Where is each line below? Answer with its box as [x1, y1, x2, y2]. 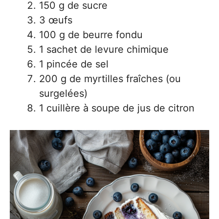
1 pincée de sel [39, 58, 109, 70]
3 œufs [39, 14, 72, 26]
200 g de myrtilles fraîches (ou [39, 73, 181, 85]
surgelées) [39, 88, 88, 100]
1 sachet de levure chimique [39, 44, 169, 56]
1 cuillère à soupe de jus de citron [39, 102, 195, 114]
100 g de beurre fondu [39, 29, 143, 41]
